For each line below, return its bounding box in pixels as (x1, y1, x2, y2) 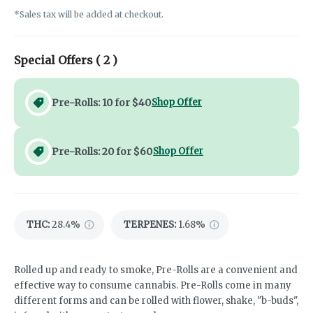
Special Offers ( (14, 53, 103, 68)
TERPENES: (124, 219, 176, 231)
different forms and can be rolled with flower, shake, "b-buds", (14, 295, 298, 307)
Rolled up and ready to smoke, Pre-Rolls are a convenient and (14, 264, 298, 277)
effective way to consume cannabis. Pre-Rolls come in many (14, 279, 291, 292)
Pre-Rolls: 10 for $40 (52, 96, 152, 110)
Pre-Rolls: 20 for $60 (52, 145, 153, 159)
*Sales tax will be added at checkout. (14, 9, 163, 20)
